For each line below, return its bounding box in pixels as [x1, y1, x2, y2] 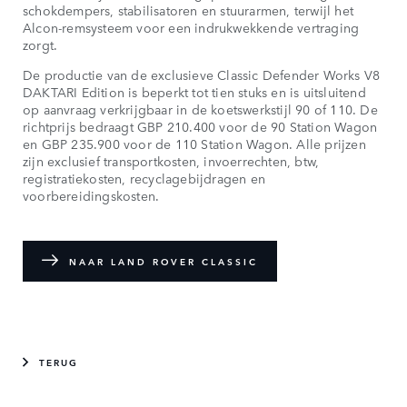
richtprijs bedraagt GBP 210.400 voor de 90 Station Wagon [23, 116, 378, 135]
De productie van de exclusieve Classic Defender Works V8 [23, 65, 381, 84]
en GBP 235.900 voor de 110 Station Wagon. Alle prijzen [23, 134, 366, 153]
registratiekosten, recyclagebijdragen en [23, 168, 265, 187]
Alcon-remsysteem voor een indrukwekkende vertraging [23, 17, 360, 36]
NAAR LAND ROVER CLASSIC [69, 253, 258, 268]
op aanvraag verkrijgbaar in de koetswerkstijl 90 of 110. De [23, 99, 378, 118]
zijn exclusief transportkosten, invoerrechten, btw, [23, 151, 320, 170]
